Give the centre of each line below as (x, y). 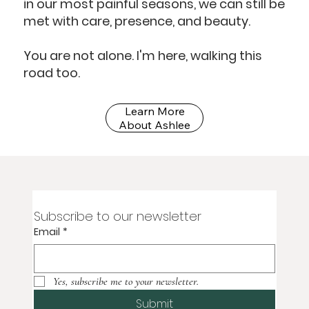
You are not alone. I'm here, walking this (143, 55)
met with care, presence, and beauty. (137, 21)
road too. (52, 72)
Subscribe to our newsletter (117, 217)
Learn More (154, 111)
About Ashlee (154, 124)
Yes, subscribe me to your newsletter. (126, 282)
